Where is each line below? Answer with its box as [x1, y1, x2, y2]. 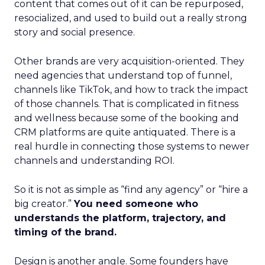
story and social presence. [14, 27, 135, 38]
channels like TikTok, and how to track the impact [14, 84, 248, 95]
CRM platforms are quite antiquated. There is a [14, 127, 235, 138]
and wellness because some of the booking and [14, 112, 239, 124]
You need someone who [74, 198, 198, 209]
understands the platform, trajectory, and [14, 212, 226, 224]
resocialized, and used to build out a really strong [14, 12, 247, 24]
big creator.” [14, 198, 74, 209]
